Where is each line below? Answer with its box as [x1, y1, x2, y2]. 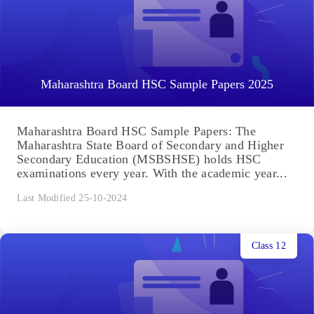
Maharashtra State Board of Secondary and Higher [17, 138, 285, 153]
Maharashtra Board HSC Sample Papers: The [17, 124, 256, 139]
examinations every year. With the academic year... [17, 166, 287, 181]
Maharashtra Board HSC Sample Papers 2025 [41, 77, 273, 92]
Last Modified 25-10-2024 [17, 193, 128, 204]
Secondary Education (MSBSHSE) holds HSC [17, 152, 261, 167]
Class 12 [251, 240, 286, 251]
